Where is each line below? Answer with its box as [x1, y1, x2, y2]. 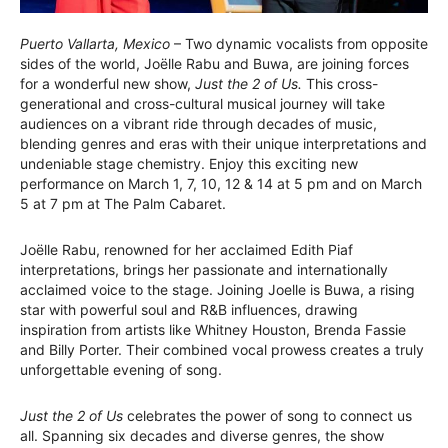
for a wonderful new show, [20, 75, 195, 93]
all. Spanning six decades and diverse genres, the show [20, 427, 384, 445]
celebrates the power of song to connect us [123, 407, 412, 425]
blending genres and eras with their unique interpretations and [20, 135, 427, 153]
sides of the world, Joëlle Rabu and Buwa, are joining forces [20, 55, 409, 73]
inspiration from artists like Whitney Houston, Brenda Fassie [20, 321, 406, 339]
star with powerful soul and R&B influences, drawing [20, 301, 358, 319]
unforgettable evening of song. [20, 361, 222, 379]
